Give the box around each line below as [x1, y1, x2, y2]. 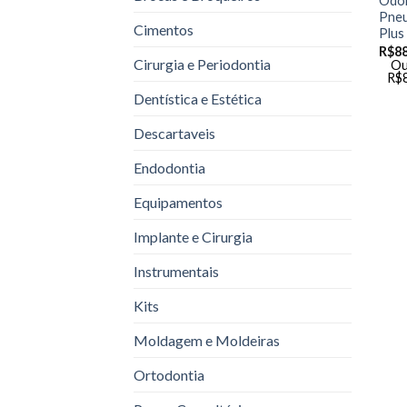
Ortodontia [134, 366, 204, 384]
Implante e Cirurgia [134, 228, 253, 246]
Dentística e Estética [134, 90, 262, 108]
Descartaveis [134, 124, 215, 143]
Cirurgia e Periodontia [134, 55, 271, 74]
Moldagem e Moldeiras [134, 332, 280, 350]
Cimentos [134, 21, 194, 39]
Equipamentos [134, 194, 223, 212]
